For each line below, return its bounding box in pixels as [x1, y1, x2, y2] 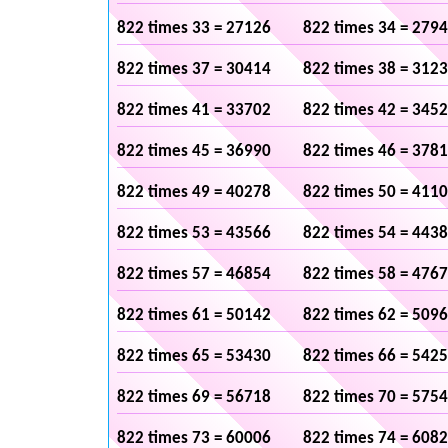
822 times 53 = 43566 [116, 225, 271, 242]
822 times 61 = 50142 [116, 307, 271, 324]
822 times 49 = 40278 [116, 184, 271, 201]
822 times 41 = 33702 [116, 102, 271, 119]
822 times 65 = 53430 [116, 348, 271, 365]
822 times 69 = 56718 [116, 389, 271, 406]
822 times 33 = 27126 [116, 20, 271, 37]
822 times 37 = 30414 [116, 61, 271, 78]
